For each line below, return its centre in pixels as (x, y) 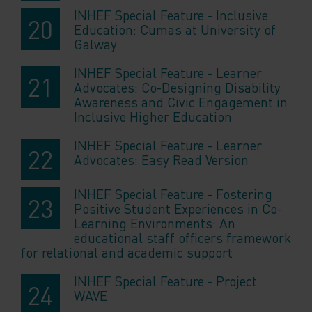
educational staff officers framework (182, 238)
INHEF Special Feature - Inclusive (171, 15)
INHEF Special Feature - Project (165, 281)
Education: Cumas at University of (175, 30)
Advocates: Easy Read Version (161, 160)
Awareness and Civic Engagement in (181, 102)
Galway (95, 45)
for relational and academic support (127, 253)
